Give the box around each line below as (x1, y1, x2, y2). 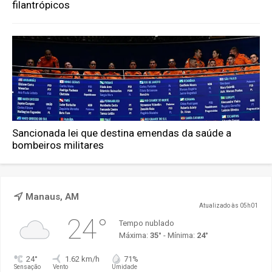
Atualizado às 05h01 (199, 202, 259, 209)
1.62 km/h (64, 254, 100, 264)
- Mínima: (161, 231, 197, 240)
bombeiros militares (12, 139, 104, 152)
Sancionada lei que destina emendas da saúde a (12, 127, 232, 140)
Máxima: (118, 231, 150, 240)
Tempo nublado (118, 219, 174, 228)
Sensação (13, 263, 41, 271)
